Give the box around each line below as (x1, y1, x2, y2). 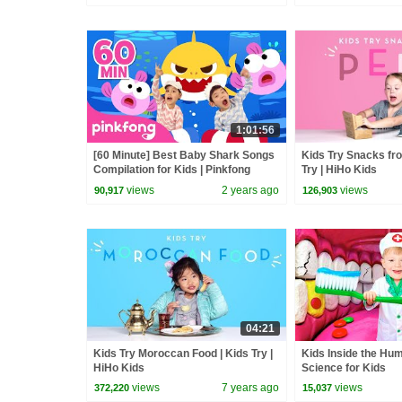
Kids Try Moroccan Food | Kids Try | (93, 346, 273, 360)
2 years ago (222, 183, 279, 197)
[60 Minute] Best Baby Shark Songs (93, 148, 275, 162)
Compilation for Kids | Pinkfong (93, 162, 250, 176)
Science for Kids (301, 361, 386, 374)
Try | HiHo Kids (301, 162, 377, 176)
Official (93, 177, 129, 190)
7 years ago (222, 381, 279, 395)
